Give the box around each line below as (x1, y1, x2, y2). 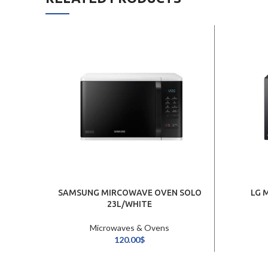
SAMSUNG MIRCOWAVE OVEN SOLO (57, 188, 202, 198)
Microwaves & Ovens (90, 223, 170, 233)
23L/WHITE (107, 199, 153, 209)
